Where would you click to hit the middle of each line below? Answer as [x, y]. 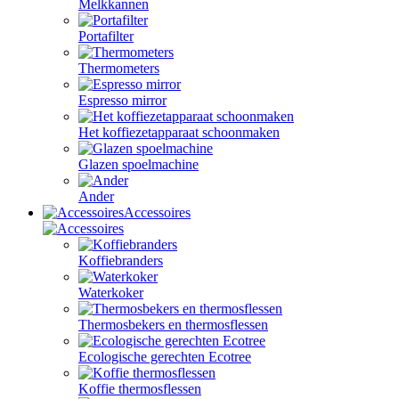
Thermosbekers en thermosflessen [173, 325]
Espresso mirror [122, 100]
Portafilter [106, 36]
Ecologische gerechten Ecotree [165, 357]
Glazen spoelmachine [138, 164]
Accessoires [157, 212]
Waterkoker [111, 293]
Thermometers [119, 68]
